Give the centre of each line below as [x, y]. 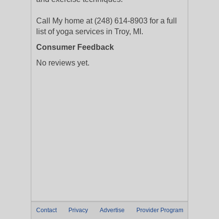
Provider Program [160, 210]
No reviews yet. [63, 63]
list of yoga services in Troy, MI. [90, 32]
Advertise [112, 210]
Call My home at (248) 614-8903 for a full [107, 21]
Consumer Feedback [75, 47]
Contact [46, 210]
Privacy [78, 210]
